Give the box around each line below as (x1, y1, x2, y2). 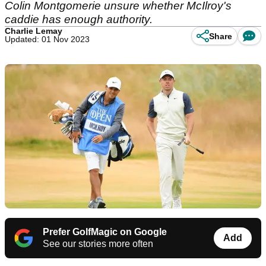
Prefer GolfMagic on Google (43, 227, 167, 237)
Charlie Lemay (5, 26, 62, 36)
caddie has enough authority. (5, 13, 156, 26)
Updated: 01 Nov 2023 (5, 34, 90, 44)
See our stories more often (43, 239, 153, 249)
